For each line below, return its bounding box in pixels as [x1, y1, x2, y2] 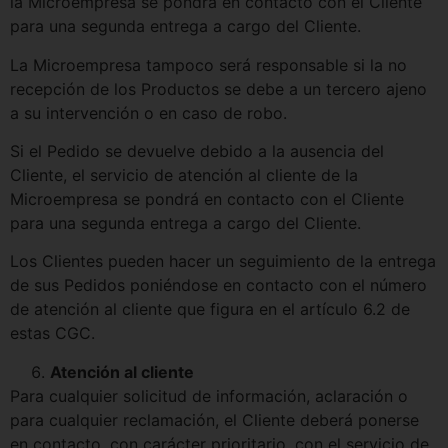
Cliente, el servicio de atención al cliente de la [10, 164, 358, 185]
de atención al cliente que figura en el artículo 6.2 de [10, 299, 410, 320]
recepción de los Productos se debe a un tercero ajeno [10, 78, 427, 99]
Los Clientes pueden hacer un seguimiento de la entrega [10, 251, 436, 272]
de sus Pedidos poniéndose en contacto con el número [10, 275, 427, 296]
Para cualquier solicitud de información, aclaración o [10, 385, 408, 406]
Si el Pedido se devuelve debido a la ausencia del [10, 140, 384, 161]
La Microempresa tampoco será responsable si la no [10, 54, 407, 75]
